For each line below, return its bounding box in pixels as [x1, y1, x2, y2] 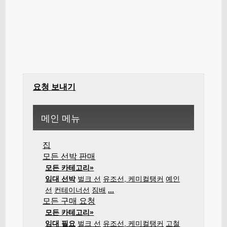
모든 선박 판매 [43, 152, 96, 161]
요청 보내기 [33, 83, 76, 91]
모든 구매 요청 [43, 197, 96, 205]
